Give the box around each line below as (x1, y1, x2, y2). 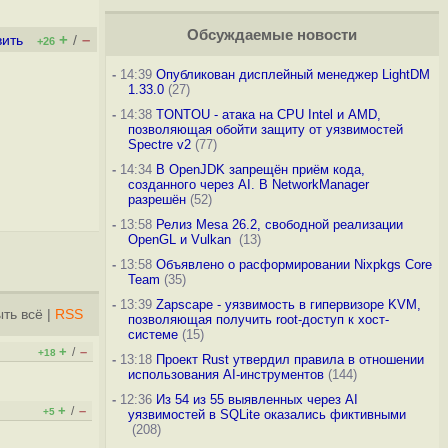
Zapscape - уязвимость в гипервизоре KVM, (155, 297, 421, 312)
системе (127, 327, 178, 342)
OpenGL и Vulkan (127, 232, 235, 247)
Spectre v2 (127, 137, 191, 152)
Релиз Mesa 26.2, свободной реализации (155, 217, 403, 232)
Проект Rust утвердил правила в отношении (155, 352, 424, 367)
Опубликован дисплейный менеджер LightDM (155, 67, 430, 82)
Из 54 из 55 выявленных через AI (155, 392, 358, 407)
